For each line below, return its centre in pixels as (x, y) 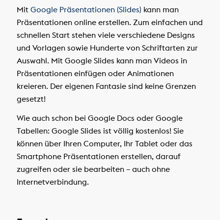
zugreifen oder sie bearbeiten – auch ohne (93, 169)
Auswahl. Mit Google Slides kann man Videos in (102, 60)
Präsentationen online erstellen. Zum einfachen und (110, 22)
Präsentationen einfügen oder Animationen (95, 73)
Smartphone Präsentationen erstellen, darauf (98, 156)
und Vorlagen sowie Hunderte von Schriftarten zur (107, 47)
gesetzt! (31, 98)
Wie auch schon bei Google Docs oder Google (99, 118)
